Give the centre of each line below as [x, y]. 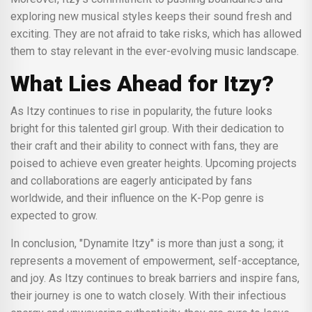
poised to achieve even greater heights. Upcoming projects [154, 163]
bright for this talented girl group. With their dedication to [147, 128]
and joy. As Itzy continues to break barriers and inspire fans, [155, 278]
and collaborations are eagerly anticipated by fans [131, 180]
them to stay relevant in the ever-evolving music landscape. [155, 51]
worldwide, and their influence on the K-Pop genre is [137, 198]
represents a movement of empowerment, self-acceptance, [155, 260]
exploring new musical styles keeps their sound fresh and [151, 16]
